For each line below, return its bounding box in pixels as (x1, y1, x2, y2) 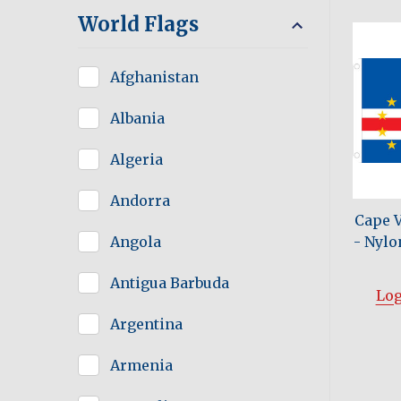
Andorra (110, 192, 170, 210)
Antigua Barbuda (110, 274, 229, 293)
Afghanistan (110, 68, 199, 87)
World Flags (78, 12, 199, 38)
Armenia (110, 356, 173, 375)
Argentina (110, 315, 183, 334)
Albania (110, 109, 165, 128)
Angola (110, 233, 161, 252)
